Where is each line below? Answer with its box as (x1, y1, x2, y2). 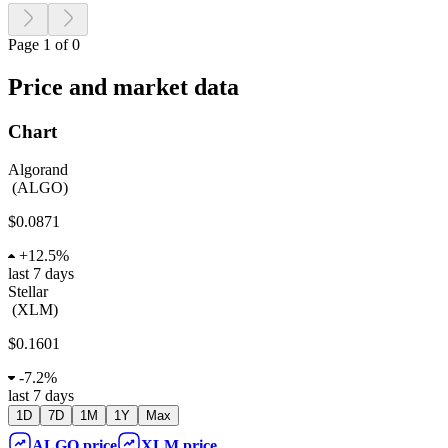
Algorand (8, 161, 68, 179)
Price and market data (8, 73, 239, 100)
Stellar (8, 283, 48, 301)
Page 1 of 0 (8, 35, 80, 53)
